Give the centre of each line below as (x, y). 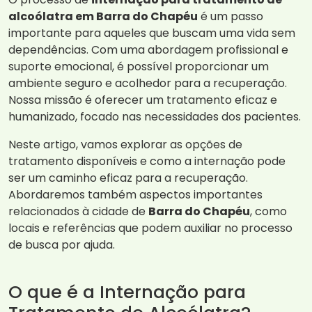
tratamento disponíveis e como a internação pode (147, 162)
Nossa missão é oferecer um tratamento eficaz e (143, 100)
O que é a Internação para (127, 292)
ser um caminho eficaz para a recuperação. (128, 178)
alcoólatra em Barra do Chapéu (103, 17)
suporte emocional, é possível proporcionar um (139, 67)
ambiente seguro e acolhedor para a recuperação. (148, 84)
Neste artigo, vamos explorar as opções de (125, 145)
